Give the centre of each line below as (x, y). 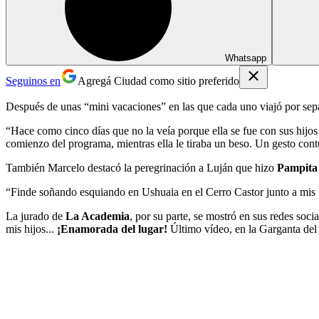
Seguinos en (33, 80)
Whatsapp (246, 58)
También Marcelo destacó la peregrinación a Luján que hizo (141, 167)
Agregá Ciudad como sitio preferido (158, 80)
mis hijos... (31, 229)
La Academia (98, 216)
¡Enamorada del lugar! (112, 229)
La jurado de (36, 216)
